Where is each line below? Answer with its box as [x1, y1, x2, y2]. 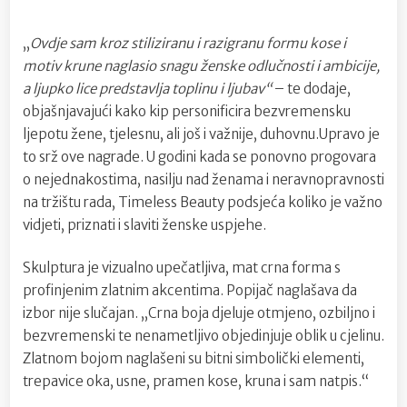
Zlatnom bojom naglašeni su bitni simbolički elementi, [23, 350, 364, 368]
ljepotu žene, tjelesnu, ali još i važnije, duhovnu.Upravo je [23, 124, 380, 143]
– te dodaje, [274, 79, 351, 97]
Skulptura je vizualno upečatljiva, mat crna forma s [23, 259, 341, 277]
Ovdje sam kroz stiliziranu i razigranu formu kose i [30, 34, 346, 52]
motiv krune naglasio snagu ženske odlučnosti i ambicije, [23, 56, 380, 74]
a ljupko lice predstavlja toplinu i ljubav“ [23, 79, 274, 97]
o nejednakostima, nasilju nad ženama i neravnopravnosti [23, 170, 384, 188]
